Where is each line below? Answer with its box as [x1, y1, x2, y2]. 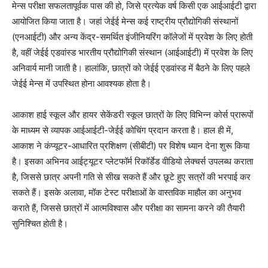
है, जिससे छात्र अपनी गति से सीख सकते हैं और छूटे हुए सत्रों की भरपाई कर [12, 170, 251, 182]
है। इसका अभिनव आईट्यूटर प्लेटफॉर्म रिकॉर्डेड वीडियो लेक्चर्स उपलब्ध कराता [12, 155, 253, 167]
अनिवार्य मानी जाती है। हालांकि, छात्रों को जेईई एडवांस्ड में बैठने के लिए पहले [12, 62, 250, 74]
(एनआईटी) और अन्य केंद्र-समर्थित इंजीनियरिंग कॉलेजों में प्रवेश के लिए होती [12, 31, 252, 42]
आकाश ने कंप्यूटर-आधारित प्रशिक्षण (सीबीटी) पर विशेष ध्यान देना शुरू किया [12, 139, 249, 151]
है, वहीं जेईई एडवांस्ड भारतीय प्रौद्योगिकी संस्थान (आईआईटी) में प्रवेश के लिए [12, 46, 253, 58]
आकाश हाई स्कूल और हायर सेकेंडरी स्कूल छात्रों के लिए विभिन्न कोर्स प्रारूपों [12, 108, 253, 120]
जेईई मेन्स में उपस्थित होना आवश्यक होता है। [12, 77, 151, 89]
